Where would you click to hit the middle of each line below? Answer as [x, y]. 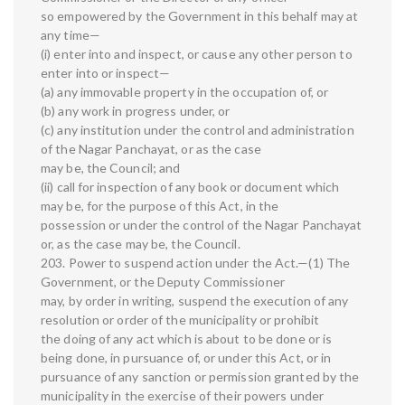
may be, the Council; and [111, 168]
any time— [71, 35]
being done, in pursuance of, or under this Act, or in [186, 358]
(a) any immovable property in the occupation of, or [185, 92]
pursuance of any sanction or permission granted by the [200, 377]
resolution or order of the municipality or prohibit [180, 320]
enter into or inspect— [106, 73]
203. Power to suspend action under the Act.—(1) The [196, 263]
